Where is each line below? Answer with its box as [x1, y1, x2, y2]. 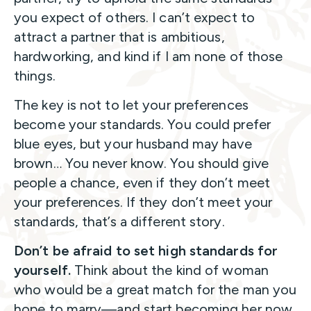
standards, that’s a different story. [14, 212, 225, 230]
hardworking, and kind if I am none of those [14, 47, 283, 65]
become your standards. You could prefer [14, 115, 271, 133]
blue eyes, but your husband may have [14, 135, 252, 152]
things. [14, 67, 59, 84]
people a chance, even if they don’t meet [14, 174, 271, 191]
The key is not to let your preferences [14, 96, 249, 113]
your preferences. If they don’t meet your [14, 193, 273, 210]
